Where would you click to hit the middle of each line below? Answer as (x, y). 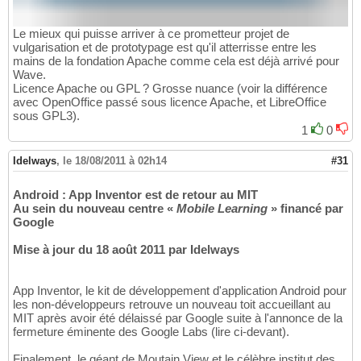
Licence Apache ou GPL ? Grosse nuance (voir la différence (170, 88)
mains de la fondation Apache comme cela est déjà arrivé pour (176, 60)
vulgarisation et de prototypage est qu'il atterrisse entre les (165, 47)
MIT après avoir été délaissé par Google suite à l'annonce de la (178, 317)
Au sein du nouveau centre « (95, 208)
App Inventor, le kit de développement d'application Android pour (180, 290)
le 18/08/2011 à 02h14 (115, 160)
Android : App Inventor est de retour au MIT (135, 194)
